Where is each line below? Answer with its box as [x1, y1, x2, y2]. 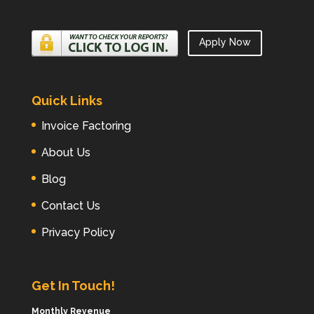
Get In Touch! [31, 278, 115, 293]
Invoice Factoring [41, 118, 131, 132]
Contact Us [41, 198, 100, 212]
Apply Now [198, 36, 251, 48]
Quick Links [31, 93, 102, 108]
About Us [41, 145, 90, 159]
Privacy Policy [41, 225, 115, 239]
